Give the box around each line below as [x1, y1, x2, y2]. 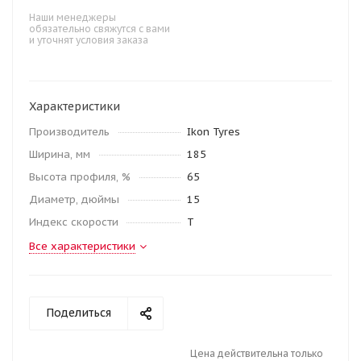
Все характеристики [29, 239, 135, 253]
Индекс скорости [29, 215, 118, 229]
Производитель [29, 125, 110, 139]
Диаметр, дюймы [29, 193, 119, 206]
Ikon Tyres [187, 125, 240, 139]
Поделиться [46, 305, 111, 320]
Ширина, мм [29, 147, 90, 161]
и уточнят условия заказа [29, 34, 148, 46]
